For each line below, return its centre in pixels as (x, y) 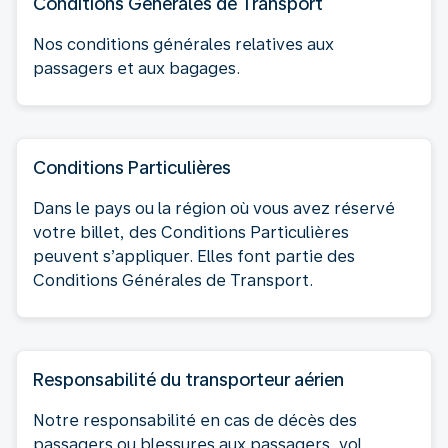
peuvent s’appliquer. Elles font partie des (194, 256)
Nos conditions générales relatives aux (183, 44)
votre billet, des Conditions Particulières (191, 232)
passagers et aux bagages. (136, 68)
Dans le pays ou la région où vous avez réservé (214, 208)
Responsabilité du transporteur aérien (188, 379)
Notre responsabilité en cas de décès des (195, 420)
